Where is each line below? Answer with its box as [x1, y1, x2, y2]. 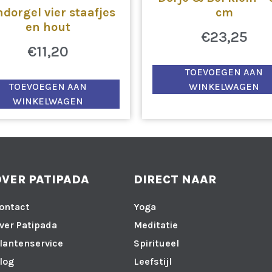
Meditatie [133, 219, 178, 231]
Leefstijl [133, 255, 172, 267]
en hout [25, 19, 70, 34]
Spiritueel [133, 237, 179, 249]
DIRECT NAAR [133, 172, 216, 186]
